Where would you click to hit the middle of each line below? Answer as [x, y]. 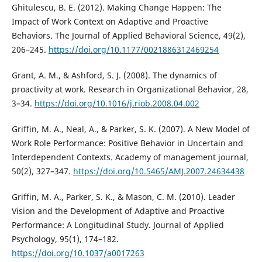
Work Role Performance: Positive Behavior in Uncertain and [127, 143]
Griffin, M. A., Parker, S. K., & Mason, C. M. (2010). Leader [123, 197]
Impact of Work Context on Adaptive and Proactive [110, 22]
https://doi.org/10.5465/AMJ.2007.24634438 [158, 171]
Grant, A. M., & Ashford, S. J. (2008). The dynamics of [114, 75]
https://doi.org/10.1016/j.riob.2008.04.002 [117, 104]
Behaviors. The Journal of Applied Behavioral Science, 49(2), [128, 36]
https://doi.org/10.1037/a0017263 [78, 253]
